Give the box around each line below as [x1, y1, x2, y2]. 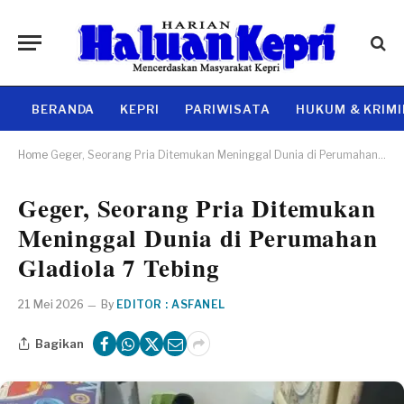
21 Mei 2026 [18, 298, 84, 311]
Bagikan [35, 335, 84, 351]
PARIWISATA [184, 101, 271, 116]
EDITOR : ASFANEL [116, 298, 225, 311]
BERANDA [32, 101, 96, 116]
